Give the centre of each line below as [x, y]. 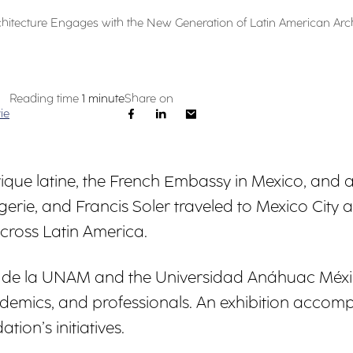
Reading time [44, 99]
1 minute [103, 99]
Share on [149, 99]
